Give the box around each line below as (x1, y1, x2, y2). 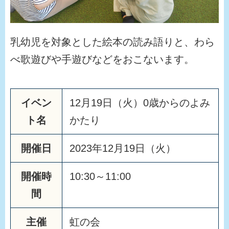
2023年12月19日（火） (70, 143, 176, 154)
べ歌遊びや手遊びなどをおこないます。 (10, 54, 194, 65)
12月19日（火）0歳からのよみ (70, 97, 210, 108)
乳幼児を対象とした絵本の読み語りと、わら (10, 36, 215, 48)
